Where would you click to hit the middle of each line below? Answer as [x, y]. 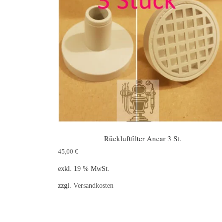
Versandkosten [93, 186]
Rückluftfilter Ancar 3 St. [142, 138]
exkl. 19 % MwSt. [84, 169]
